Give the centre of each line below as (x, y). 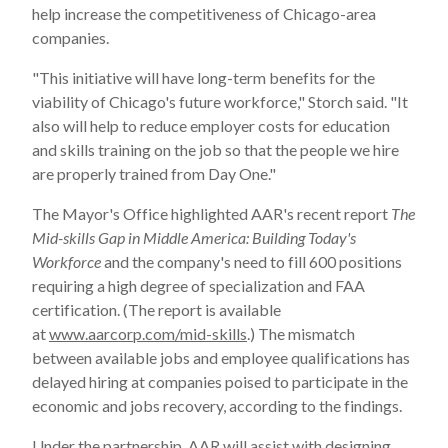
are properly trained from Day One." (154, 173)
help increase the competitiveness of (157, 13)
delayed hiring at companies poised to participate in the (220, 381)
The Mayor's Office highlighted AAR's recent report (211, 213)
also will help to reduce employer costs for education (211, 125)
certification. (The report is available (156, 309)
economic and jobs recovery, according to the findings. (217, 405)
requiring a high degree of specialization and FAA (198, 285)
